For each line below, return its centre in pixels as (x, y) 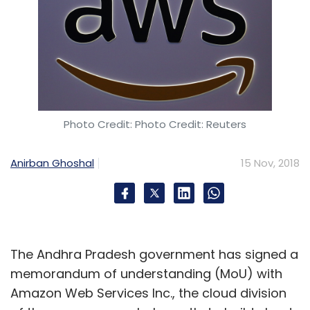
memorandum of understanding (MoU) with (146, 273)
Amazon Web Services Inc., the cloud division (148, 293)
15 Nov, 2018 (270, 163)
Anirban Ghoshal (52, 163)
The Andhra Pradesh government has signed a (154, 254)
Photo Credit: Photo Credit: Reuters (155, 124)
